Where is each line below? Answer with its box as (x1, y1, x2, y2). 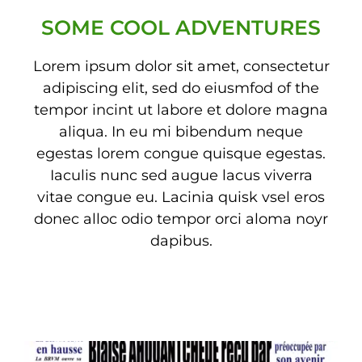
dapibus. (149, 232, 213, 250)
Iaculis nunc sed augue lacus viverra (49, 166, 313, 184)
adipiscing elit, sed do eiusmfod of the (43, 79, 319, 97)
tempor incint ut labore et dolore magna (34, 101, 328, 119)
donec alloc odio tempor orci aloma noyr (34, 210, 328, 228)
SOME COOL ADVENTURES (41, 15, 321, 40)
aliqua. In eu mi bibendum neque (59, 123, 303, 141)
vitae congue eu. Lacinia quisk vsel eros (37, 188, 325, 206)
